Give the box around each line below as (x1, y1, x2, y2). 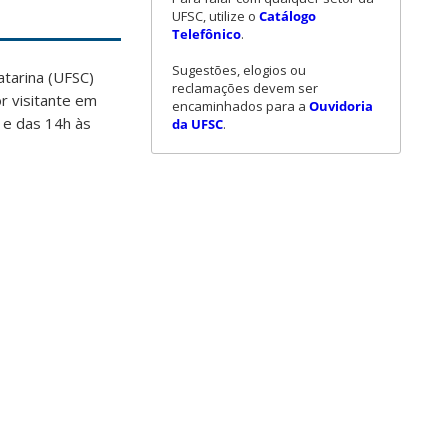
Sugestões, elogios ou (172, 60, 306, 79)
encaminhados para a (172, 96, 309, 115)
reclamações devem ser (172, 78, 318, 97)
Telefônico (172, 24, 241, 43)
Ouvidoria (309, 96, 373, 115)
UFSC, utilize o (172, 6, 259, 25)
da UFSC (172, 114, 223, 133)
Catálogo (259, 6, 316, 25)
